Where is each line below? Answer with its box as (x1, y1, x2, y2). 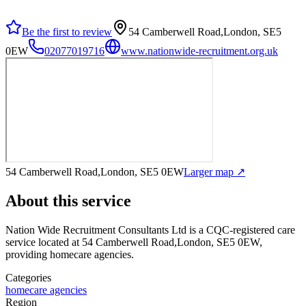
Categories (5, 271, 51, 283)
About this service (5, 191, 131, 210)
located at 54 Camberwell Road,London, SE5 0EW (36, 236, 260, 248)
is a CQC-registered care (186, 223, 295, 236)
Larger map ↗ (184, 165, 245, 178)
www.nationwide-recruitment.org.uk (121, 44, 278, 57)
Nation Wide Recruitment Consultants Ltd (5, 223, 186, 236)
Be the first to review (22, 25, 112, 38)
